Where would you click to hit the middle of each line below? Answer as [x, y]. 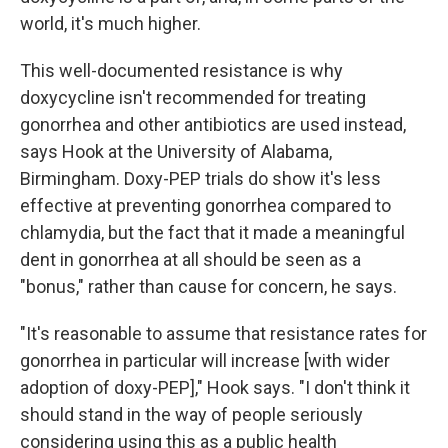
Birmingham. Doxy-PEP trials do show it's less [200, 178]
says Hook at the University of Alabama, [176, 151]
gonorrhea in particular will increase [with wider [205, 360]
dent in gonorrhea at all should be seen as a [190, 259]
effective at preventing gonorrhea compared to [205, 205]
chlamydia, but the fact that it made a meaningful [212, 232]
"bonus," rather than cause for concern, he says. [208, 286]
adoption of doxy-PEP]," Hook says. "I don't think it [215, 387]
